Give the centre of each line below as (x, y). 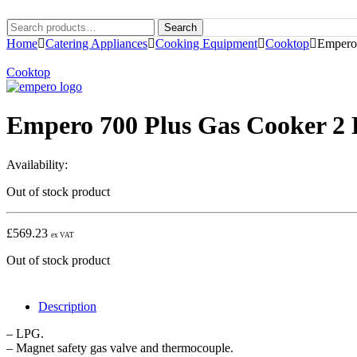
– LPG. (25, 333)
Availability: (37, 164)
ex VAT (63, 235)
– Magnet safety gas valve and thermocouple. (120, 347)
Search (180, 27)
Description (67, 306)
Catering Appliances (96, 43)
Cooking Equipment (206, 43)
